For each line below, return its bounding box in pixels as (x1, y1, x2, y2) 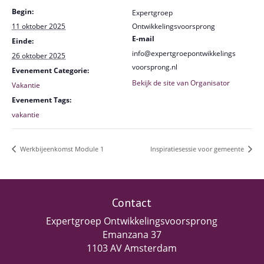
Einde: (12, 36, 34, 46)
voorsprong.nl (132, 62, 177, 72)
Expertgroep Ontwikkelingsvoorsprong (46, 214, 218, 227)
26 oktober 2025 (12, 51, 65, 61)
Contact (112, 194, 152, 210)
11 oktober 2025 (12, 21, 65, 31)
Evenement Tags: (12, 95, 71, 105)
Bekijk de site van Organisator (132, 78, 230, 88)
